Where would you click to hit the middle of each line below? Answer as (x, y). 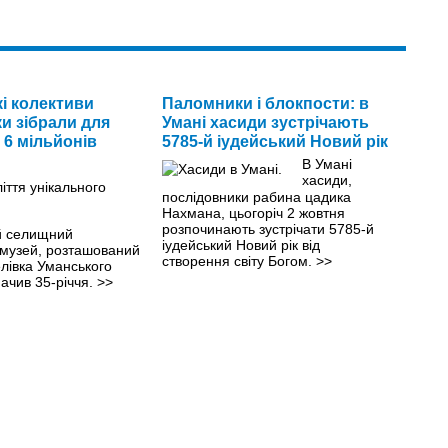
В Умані (326, 163)
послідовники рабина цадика (256, 196)
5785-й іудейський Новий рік (274, 141)
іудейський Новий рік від (240, 244)
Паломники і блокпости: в (265, 103)
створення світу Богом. (238, 260)
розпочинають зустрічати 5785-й (267, 228)
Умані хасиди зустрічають (265, 122)
